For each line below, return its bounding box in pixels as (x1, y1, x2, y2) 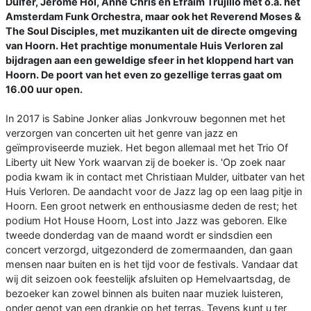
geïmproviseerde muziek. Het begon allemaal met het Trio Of (6, 142, 288, 154)
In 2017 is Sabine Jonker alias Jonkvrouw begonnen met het (6, 112, 285, 125)
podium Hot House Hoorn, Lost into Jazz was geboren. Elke (6, 215, 287, 227)
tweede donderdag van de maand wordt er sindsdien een (6, 229, 272, 242)
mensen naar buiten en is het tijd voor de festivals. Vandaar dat (6, 258, 298, 271)
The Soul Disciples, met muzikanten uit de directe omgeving (6, 25, 297, 37)
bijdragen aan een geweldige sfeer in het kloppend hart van (6, 54, 294, 67)
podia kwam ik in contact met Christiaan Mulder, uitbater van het (6, 171, 305, 183)
